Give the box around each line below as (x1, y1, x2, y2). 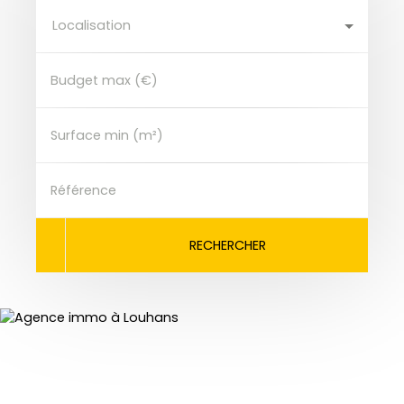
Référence (50, 181, 116, 199)
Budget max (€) (50, 71, 158, 89)
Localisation (52, 16, 131, 34)
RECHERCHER (189, 235, 266, 254)
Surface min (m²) (50, 126, 163, 144)
